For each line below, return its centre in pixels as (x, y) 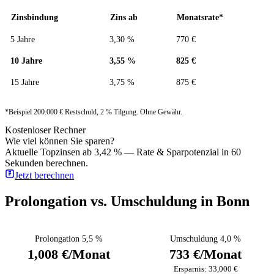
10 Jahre (26, 61)
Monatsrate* (200, 17)
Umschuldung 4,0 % (206, 239)
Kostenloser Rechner (45, 130)
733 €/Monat (206, 254)
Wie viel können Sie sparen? (60, 141)
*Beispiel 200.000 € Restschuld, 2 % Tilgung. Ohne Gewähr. (94, 112)
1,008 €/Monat (68, 254)
